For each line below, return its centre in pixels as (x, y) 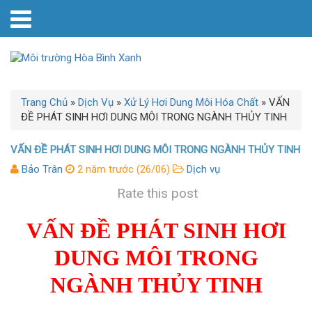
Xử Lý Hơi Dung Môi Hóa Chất (191, 102)
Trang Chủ (44, 102)
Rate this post (157, 193)
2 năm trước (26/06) (122, 169)
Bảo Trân (42, 169)
